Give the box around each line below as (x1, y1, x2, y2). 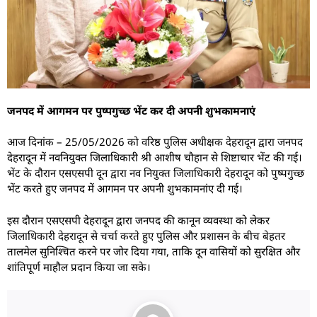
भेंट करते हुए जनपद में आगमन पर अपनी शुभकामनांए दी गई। (7, 181, 243, 196)
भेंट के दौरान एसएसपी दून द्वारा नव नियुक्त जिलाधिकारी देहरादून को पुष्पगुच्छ (7, 166, 304, 180)
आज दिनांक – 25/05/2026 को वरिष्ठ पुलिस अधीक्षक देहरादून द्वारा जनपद (7, 134, 303, 149)
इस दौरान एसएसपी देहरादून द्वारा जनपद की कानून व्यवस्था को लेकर (7, 212, 270, 227)
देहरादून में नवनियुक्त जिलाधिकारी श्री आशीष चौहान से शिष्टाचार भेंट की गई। (7, 150, 302, 165)
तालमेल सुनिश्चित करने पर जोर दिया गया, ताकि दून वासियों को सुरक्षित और (7, 243, 300, 258)
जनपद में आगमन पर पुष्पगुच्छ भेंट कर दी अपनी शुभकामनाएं (7, 103, 255, 117)
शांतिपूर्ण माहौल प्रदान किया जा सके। (7, 259, 151, 274)
